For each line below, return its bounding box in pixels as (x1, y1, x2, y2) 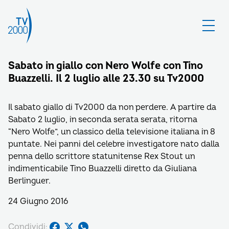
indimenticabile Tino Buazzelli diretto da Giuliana (8, 164, 197, 174)
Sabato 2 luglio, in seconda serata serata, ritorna (8, 114, 197, 125)
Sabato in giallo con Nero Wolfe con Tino (8, 59, 203, 72)
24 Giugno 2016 (8, 196, 68, 207)
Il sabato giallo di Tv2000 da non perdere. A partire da (8, 102, 216, 112)
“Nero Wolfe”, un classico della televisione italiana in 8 (8, 127, 215, 137)
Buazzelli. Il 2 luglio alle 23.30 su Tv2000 (8, 72, 204, 85)
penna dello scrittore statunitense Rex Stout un (8, 151, 195, 162)
